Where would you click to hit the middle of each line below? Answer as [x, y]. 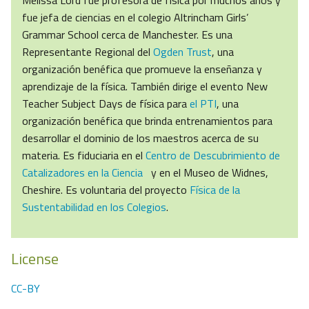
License [35, 259]
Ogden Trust [182, 52]
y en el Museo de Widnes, [206, 173]
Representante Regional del [88, 52]
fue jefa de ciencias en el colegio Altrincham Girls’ [135, 18]
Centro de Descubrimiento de [213, 156]
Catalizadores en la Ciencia [82, 173]
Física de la [215, 190]
